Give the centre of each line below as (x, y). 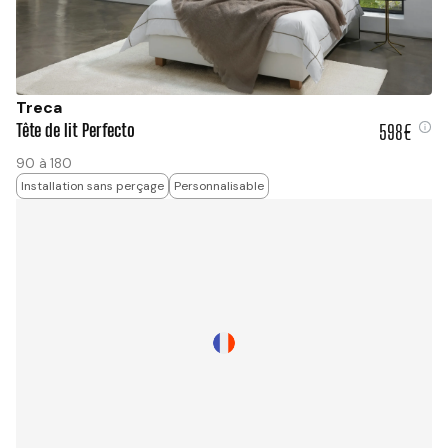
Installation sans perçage (92, 185)
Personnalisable (219, 185)
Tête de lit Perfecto (75, 129)
